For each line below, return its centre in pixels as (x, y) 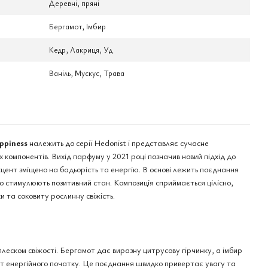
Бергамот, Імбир (77, 26)
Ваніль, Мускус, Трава (87, 73)
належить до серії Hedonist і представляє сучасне (118, 143)
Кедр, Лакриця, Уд (81, 50)
